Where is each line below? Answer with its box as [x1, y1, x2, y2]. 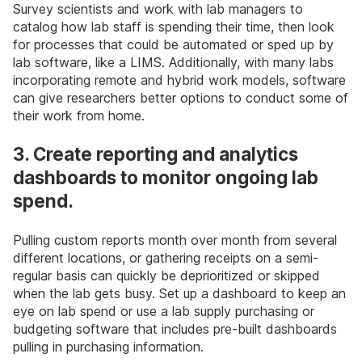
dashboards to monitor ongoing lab [13, 166, 318, 189]
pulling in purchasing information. [13, 338, 204, 355]
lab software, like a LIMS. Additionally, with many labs [13, 53, 334, 70]
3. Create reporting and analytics [13, 143, 298, 166]
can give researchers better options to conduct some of [13, 89, 348, 106]
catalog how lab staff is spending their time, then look [13, 18, 335, 35]
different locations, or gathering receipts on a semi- [13, 249, 318, 266]
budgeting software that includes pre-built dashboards [13, 320, 337, 337]
